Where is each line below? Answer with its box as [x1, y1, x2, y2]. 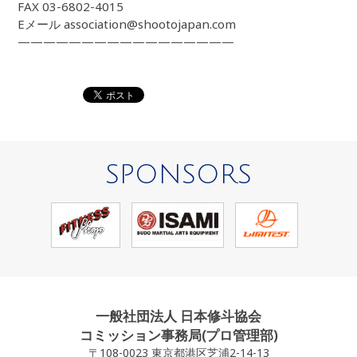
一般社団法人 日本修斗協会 [96, 307, 261, 326]
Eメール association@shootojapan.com [18, 16, 237, 33]
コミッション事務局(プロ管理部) [80, 326, 277, 345]
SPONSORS [105, 159, 252, 190]
